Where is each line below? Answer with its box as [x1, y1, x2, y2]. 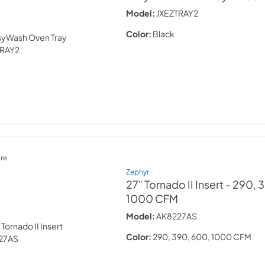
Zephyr [126, 166, 150, 176]
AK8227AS [156, 210, 198, 221]
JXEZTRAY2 [156, 8, 199, 18]
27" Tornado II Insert [126, 177, 224, 191]
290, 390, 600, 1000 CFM [153, 231, 252, 242]
